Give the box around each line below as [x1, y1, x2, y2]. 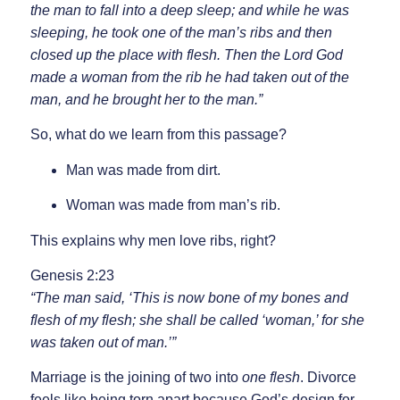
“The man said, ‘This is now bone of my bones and [29, 289, 348, 305]
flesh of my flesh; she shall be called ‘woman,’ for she [29, 312, 364, 328]
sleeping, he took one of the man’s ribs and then [29, 24, 332, 40]
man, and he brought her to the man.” [29, 91, 262, 107]
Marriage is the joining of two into [29, 370, 242, 386]
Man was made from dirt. [65, 162, 221, 178]
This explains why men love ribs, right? [29, 232, 276, 248]
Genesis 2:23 [29, 267, 114, 283]
